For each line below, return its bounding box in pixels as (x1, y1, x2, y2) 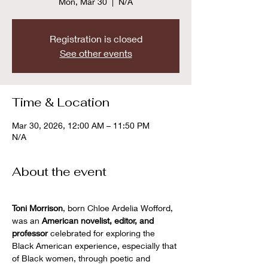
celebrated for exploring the (48, 228, 157, 238)
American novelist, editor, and (42, 215, 156, 226)
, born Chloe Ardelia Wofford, (63, 203, 175, 213)
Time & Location (12, 95, 109, 110)
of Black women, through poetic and (12, 253, 153, 263)
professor (12, 228, 48, 238)
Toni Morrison (12, 203, 63, 213)
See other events (59, 47, 132, 59)
